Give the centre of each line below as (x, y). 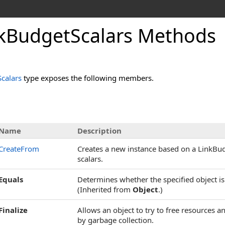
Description (99, 131)
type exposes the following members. (88, 78)
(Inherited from (105, 189)
